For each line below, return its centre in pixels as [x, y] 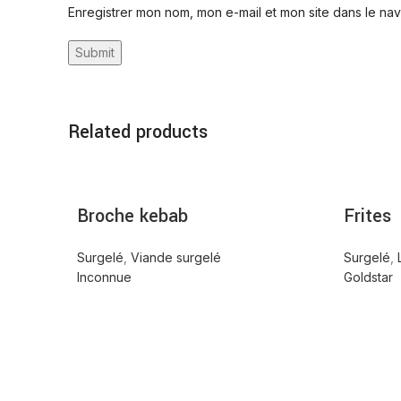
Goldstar [368, 277]
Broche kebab [132, 216]
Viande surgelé [176, 257]
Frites [367, 216]
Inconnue [104, 277]
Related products [138, 132]
